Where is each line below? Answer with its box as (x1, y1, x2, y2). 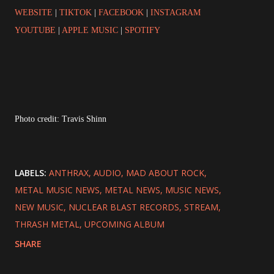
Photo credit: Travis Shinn (15, 114, 106, 124)
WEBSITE (15, 8, 53, 18)
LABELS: (15, 167, 46, 179)
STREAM (184, 201, 218, 213)
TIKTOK (59, 8, 92, 18)
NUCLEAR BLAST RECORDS (68, 201, 179, 213)
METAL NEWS (105, 184, 160, 196)
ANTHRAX (49, 167, 89, 179)
